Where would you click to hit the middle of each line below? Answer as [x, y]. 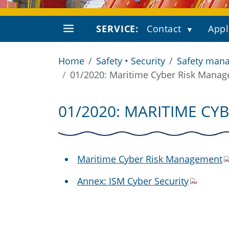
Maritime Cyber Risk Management [150, 159]
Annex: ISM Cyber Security [133, 181]
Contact [164, 29]
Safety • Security [131, 61]
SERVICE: [118, 29]
